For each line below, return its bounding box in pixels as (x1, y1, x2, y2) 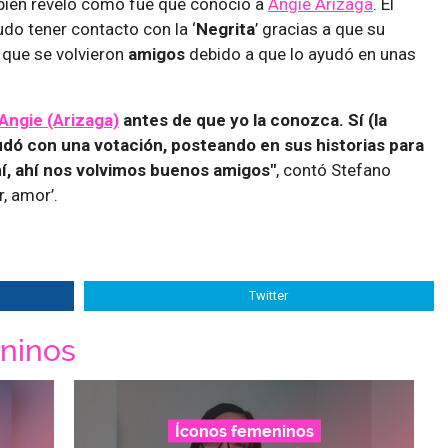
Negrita (196, 18, 255, 39)
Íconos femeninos (174, 421, 314, 441)
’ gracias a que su (255, 18, 385, 39)
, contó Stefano (276, 159, 391, 180)
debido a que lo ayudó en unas (189, 43, 416, 64)
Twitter (249, 287, 288, 303)
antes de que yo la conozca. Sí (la (119, 109, 387, 130)
